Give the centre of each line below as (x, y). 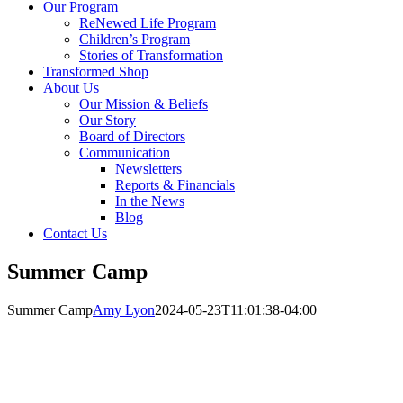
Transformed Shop (96, 72)
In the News (150, 201)
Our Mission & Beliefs (143, 104)
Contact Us (75, 233)
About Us (71, 88)
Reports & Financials (175, 185)
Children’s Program (134, 39)
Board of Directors (132, 136)
